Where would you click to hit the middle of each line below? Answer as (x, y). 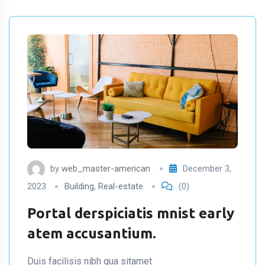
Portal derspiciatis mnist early (131, 213)
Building (79, 186)
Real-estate (121, 186)
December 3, (207, 168)
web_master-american (106, 168)
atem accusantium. (92, 233)
